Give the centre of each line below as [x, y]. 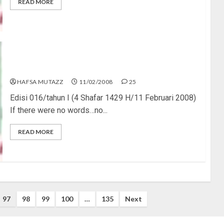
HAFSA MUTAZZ [40, 81]
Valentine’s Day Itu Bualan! [58, 68]
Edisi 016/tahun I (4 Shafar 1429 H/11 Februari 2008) [103, 97]
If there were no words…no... [58, 110]
